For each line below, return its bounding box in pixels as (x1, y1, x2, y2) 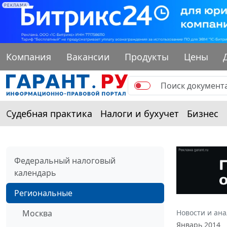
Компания (6, 50, 51, 63)
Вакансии (66, 50, 110, 63)
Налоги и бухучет (100, 107, 179, 120)
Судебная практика (6, 107, 92, 120)
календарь (14, 167, 56, 178)
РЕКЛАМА (4, 3, 27, 8)
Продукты (125, 50, 169, 63)
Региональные (14, 187, 72, 199)
